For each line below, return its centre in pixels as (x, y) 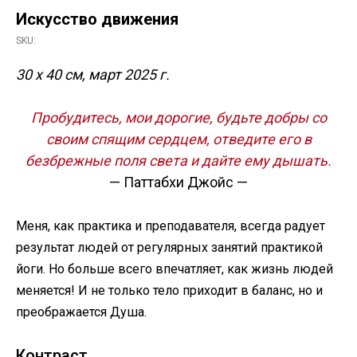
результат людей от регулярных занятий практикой (169, 247)
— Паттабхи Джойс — (178, 182)
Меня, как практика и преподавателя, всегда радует (171, 226)
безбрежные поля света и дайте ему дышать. (178, 161)
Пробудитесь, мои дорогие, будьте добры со (178, 118)
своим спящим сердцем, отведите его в (178, 139)
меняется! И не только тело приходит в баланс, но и (169, 290)
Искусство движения (97, 19)
